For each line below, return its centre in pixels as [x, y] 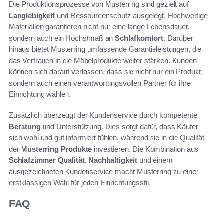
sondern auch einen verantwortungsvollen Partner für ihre [100, 83]
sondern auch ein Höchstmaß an [62, 38]
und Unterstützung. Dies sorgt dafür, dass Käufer [119, 127]
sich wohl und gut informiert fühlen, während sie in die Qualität [107, 138]
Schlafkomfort [139, 38]
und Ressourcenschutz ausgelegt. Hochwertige [131, 16]
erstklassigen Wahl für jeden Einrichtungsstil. [80, 183]
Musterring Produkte [56, 149]
